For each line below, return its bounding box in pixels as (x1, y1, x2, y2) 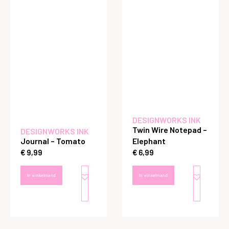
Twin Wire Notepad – (132, 125, 207, 135)
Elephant (132, 136, 166, 146)
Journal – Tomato (20, 136, 85, 146)
